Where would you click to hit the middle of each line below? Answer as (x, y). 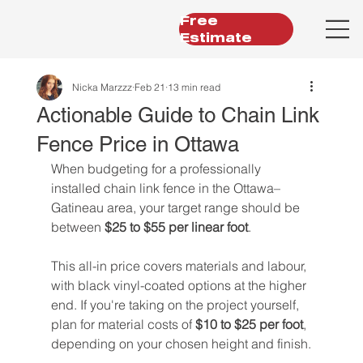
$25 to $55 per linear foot (176, 227)
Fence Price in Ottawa (137, 144)
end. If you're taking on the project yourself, (176, 305)
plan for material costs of (123, 324)
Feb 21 (149, 87)
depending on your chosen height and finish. (181, 344)
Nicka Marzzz (102, 87)
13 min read (194, 87)
